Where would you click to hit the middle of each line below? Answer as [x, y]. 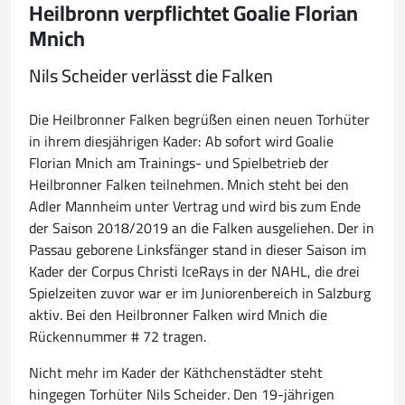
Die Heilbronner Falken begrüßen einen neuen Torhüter [199, 120]
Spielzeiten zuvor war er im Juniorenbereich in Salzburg [200, 293]
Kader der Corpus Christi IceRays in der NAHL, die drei [194, 272]
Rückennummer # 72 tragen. [118, 337]
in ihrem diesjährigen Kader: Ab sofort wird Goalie [181, 141]
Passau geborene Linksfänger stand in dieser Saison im [198, 250]
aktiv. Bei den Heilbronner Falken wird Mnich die [178, 315]
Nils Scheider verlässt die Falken [151, 76]
